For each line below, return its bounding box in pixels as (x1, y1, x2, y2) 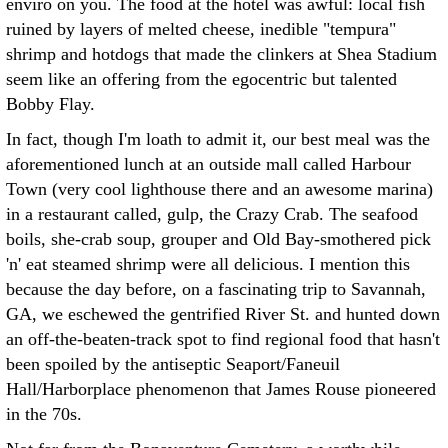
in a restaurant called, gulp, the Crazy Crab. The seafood (6, 204, 418, 224)
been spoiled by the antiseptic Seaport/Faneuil (6, 354, 340, 374)
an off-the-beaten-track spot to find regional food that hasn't (6, 329, 440, 349)
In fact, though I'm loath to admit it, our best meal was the (6, 129, 430, 149)
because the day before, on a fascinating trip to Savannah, (6, 279, 426, 299)
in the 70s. (6, 404, 82, 424)
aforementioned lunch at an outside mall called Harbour (6, 154, 411, 174)
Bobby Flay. (6, 94, 95, 114)
